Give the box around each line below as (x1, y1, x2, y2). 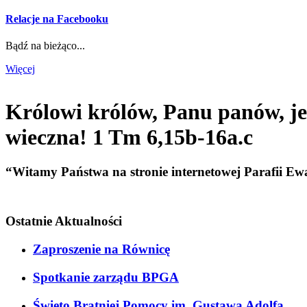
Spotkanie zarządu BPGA (33, 269, 179, 284)
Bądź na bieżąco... (5, 40, 85, 51)
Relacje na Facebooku (5, 12, 108, 25)
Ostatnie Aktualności (5, 214, 122, 229)
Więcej (5, 63, 35, 75)
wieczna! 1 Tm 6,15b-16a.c (5, 125, 253, 149)
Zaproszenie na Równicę (33, 242, 170, 257)
